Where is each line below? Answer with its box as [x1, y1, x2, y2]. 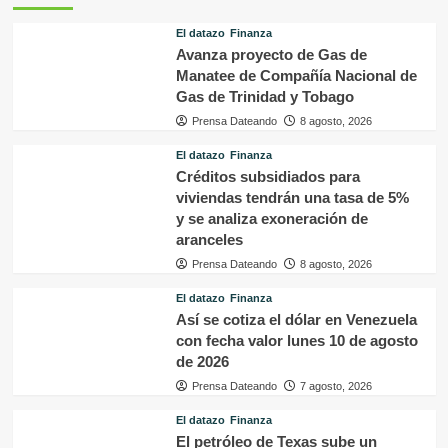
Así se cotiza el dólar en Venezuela [175, 310, 417, 328]
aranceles [175, 230, 243, 248]
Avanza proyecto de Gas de [175, 45, 367, 63]
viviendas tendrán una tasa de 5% [175, 188, 409, 206]
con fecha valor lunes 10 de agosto [175, 331, 418, 349]
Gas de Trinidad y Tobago [175, 87, 354, 105]
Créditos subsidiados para [175, 167, 360, 185]
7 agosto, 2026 [299, 379, 372, 392]
